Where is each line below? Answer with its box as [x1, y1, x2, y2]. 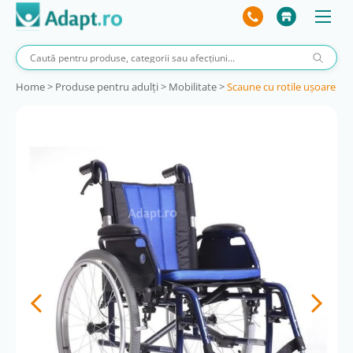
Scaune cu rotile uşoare [227, 80, 336, 94]
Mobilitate [169, 80, 217, 94]
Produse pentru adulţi [55, 80, 158, 94]
